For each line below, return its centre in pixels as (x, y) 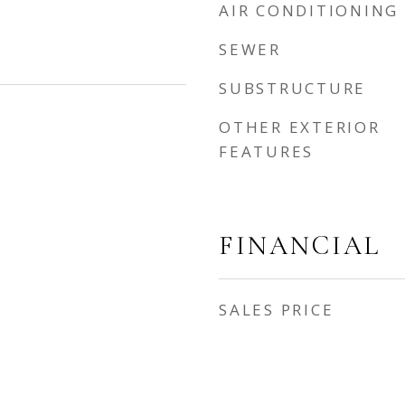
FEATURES (266, 151)
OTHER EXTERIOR (300, 127)
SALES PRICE (277, 310)
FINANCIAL (300, 245)
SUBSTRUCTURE (292, 88)
